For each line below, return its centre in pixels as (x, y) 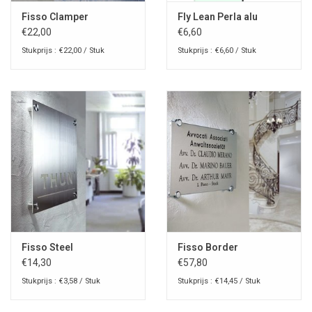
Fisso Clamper (55, 16)
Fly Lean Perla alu (218, 16)
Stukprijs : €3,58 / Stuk (61, 281)
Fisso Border (208, 247)
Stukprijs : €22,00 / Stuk (63, 50)
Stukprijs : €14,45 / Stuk (219, 281)
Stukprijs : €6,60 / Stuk (217, 50)
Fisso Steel (47, 247)
